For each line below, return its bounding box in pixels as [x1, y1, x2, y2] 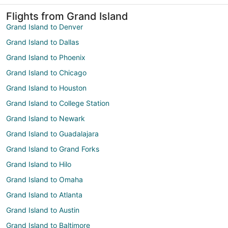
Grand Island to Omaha [6, 175, 83, 184]
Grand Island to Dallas [6, 37, 79, 46]
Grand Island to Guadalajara [6, 129, 99, 138]
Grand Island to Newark [6, 113, 85, 123]
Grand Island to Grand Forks [6, 144, 99, 153]
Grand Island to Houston [6, 83, 87, 92]
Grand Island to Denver [6, 22, 83, 31]
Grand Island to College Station [6, 98, 109, 107]
